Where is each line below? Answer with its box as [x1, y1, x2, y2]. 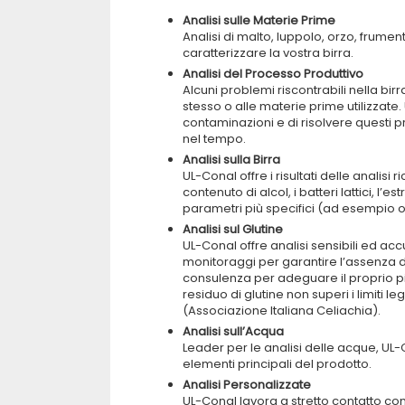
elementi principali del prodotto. [183, 355, 372, 372]
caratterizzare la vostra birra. [183, 44, 353, 61]
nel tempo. [183, 130, 246, 147]
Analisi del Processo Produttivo [183, 65, 363, 82]
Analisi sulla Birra [183, 151, 280, 168]
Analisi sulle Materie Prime [183, 12, 335, 29]
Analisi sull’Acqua [183, 323, 284, 340]
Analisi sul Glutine [183, 221, 283, 238]
